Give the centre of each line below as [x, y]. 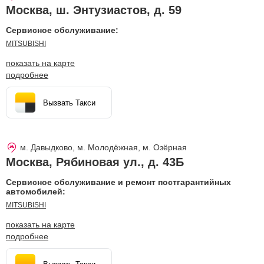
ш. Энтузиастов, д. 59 [119, 10]
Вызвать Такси [69, 103]
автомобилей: [36, 192]
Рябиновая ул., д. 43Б [120, 162]
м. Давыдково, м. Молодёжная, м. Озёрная [103, 147]
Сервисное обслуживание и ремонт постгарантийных [118, 182]
